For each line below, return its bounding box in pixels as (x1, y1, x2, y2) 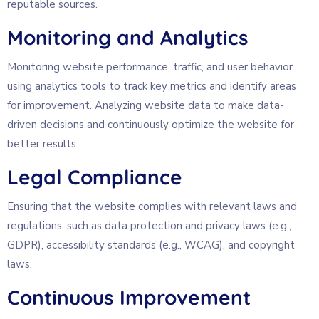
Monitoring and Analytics (7, 24, 249, 50)
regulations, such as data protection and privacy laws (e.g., (7, 218, 291, 233)
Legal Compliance (7, 164, 182, 189)
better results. (7, 136, 78, 151)
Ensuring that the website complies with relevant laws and (7, 199, 297, 214)
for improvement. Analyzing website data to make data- (7, 98, 284, 113)
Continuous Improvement (7, 284, 251, 310)
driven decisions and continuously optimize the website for (7, 117, 294, 132)
